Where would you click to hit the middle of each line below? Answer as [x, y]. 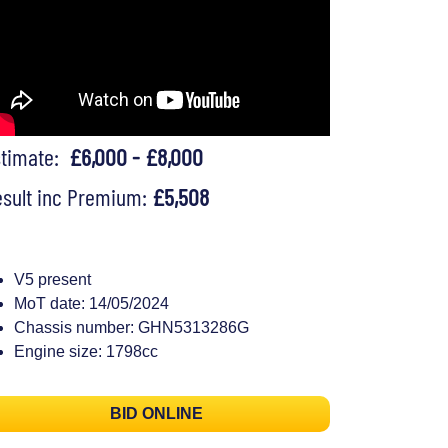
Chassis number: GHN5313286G [131, 327]
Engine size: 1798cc [86, 351]
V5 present [52, 279]
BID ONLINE [156, 414]
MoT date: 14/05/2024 [91, 303]
